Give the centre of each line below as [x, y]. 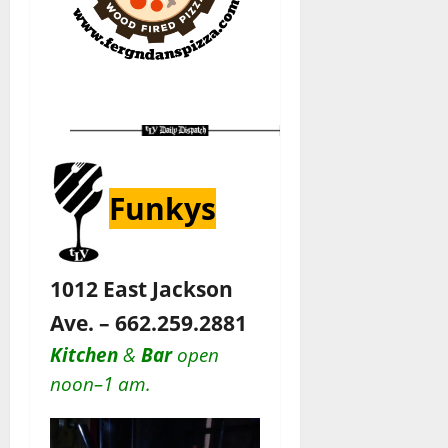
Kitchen [86, 354]
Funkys [162, 208]
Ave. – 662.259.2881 [148, 322]
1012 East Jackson [141, 288]
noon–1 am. [100, 383]
